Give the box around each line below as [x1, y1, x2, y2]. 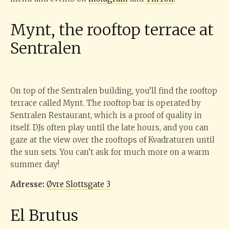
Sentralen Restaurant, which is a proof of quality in [10, 110, 202, 120]
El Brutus [10, 205, 78, 225]
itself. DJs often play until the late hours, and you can [10, 123, 209, 132]
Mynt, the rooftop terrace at [10, 20, 214, 39]
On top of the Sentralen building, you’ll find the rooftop [10, 86, 217, 96]
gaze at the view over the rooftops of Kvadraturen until [10, 135, 215, 145]
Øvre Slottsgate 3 [47, 179, 110, 189]
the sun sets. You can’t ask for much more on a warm [10, 147, 210, 157]
